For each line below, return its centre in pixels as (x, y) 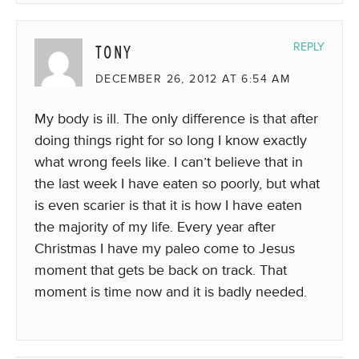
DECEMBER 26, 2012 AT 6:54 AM (193, 79)
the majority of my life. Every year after (155, 227)
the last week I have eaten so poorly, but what (177, 184)
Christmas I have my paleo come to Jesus (165, 248)
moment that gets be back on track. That (161, 270)
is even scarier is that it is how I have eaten (168, 205)
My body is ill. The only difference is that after (176, 119)
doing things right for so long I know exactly (171, 140)
